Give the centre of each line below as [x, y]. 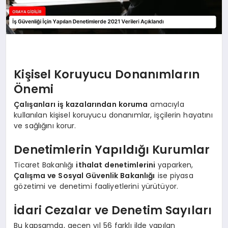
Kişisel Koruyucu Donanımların [107, 75]
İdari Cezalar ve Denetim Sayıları [113, 210]
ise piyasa [174, 175]
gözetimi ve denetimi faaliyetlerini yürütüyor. [96, 186]
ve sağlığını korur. [45, 125]
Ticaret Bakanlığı [45, 165]
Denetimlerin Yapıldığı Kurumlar [112, 150]
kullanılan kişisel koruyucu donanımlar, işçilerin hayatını [113, 115]
